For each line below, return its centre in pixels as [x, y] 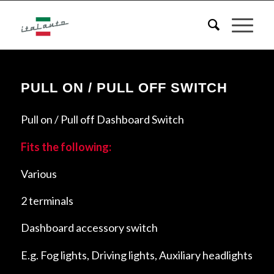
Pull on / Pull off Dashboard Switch [102, 120]
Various [39, 173]
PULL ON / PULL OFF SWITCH [124, 88]
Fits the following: [66, 146]
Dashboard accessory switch [89, 228]
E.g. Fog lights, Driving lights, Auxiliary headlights [136, 255]
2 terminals [47, 201]
